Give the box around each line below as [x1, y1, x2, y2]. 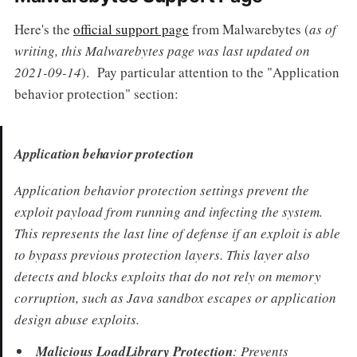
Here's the [14, 20, 73, 39]
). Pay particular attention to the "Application [80, 63, 339, 82]
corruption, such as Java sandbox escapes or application [14, 288, 336, 307]
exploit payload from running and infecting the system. [14, 202, 323, 221]
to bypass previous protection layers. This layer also [14, 245, 310, 264]
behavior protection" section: [14, 84, 178, 104]
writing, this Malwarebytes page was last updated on [14, 41, 310, 61]
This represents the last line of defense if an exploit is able [14, 223, 340, 242]
